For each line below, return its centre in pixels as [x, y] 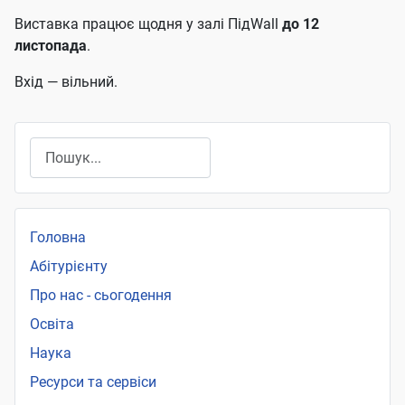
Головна [58, 238]
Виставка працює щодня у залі [121, 24]
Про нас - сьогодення [101, 296]
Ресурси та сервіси [93, 382]
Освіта [52, 325]
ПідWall [253, 24]
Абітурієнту [69, 267]
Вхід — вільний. [66, 81]
